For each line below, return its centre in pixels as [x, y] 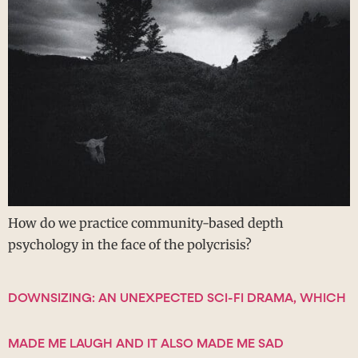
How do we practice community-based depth [146, 223]
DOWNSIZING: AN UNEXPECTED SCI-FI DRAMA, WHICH [177, 298]
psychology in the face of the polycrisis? [130, 244]
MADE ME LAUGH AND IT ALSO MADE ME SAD [146, 344]
